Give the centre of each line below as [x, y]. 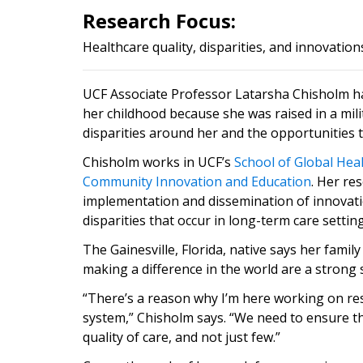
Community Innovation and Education [197, 181]
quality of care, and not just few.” [181, 337]
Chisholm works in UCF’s [158, 162]
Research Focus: [159, 21]
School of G [269, 162]
